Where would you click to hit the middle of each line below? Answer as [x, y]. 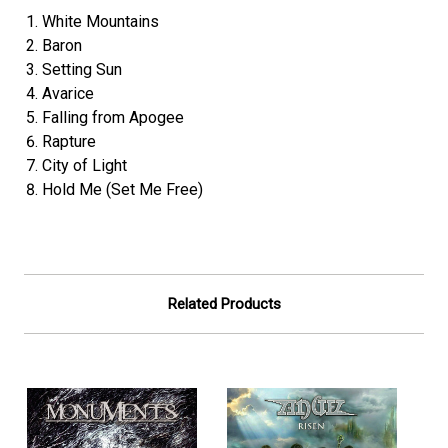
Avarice [68, 93]
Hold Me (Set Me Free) [123, 189]
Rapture [69, 141]
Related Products [224, 303]
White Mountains [101, 21]
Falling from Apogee [113, 117]
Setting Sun [82, 69]
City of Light [85, 165]
